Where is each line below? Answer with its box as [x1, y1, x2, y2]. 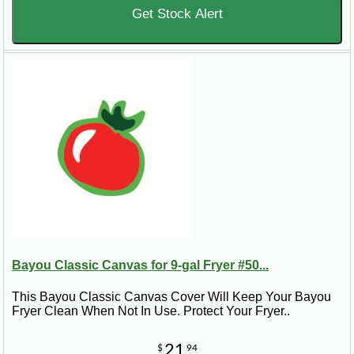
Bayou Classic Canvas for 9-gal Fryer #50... [12, 258, 269, 273]
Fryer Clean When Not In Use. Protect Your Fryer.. [12, 303, 290, 318]
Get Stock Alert [131, 6, 223, 22]
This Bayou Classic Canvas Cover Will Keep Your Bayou [12, 289, 331, 303]
